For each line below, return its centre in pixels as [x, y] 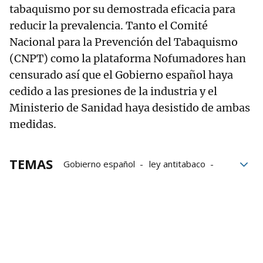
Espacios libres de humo [112, 196]
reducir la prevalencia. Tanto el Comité [109, 25]
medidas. [33, 124]
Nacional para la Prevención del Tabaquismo [124, 42]
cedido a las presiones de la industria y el [113, 91]
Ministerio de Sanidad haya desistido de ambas [130, 107]
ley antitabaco [177, 163]
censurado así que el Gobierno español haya [121, 75]
